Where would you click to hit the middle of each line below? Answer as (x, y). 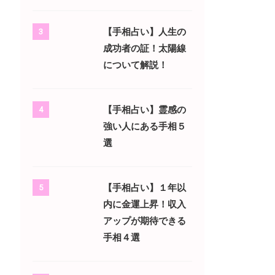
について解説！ (135, 65)
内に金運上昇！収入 (145, 204)
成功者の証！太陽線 (145, 48)
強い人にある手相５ (145, 126)
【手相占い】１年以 (145, 188)
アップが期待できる (145, 221)
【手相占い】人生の (145, 32)
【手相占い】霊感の (145, 110)
